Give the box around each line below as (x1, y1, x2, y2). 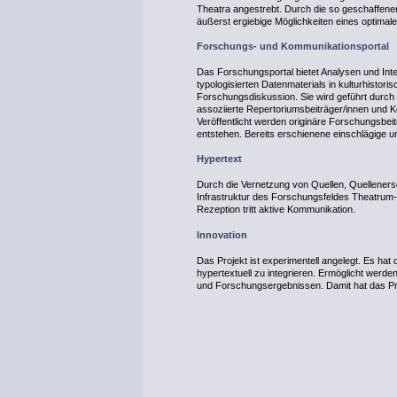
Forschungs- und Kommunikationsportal (197, 41, 389, 52)
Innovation (197, 229, 247, 240)
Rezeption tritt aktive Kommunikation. (197, 204, 355, 215)
